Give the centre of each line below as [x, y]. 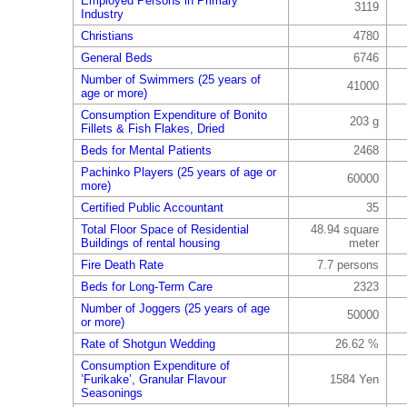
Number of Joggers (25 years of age [175, 308]
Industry [102, 14]
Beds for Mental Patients [146, 150]
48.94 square [344, 229]
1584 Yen [354, 379]
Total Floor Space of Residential [164, 229]
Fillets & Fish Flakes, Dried [152, 129]
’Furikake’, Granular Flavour [153, 379]
